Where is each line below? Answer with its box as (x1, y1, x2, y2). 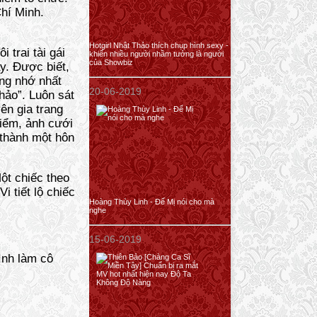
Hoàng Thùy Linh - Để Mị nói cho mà (89, 197, 214, 206)
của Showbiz (89, 58, 133, 67)
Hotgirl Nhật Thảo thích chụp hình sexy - (89, 41, 229, 50)
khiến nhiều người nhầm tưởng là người (89, 50, 224, 58)
